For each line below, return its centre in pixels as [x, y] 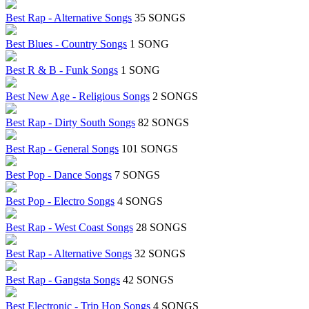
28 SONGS [161, 228]
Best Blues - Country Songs [66, 44]
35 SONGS [160, 18]
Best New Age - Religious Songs [78, 97]
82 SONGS [163, 123]
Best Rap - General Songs [62, 149]
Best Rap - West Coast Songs [69, 228]
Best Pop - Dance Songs [59, 175]
